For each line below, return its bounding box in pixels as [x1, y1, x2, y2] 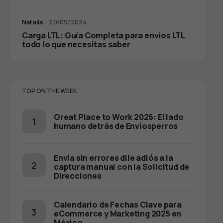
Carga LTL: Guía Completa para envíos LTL [22, 30, 185, 41]
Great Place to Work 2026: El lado [54, 111, 184, 123]
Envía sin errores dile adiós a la [54, 152, 173, 164]
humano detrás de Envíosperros [54, 120, 178, 132]
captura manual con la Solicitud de [54, 161, 190, 173]
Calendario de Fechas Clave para [54, 199, 182, 211]
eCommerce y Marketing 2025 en [54, 208, 182, 220]
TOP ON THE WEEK [22, 87, 77, 96]
